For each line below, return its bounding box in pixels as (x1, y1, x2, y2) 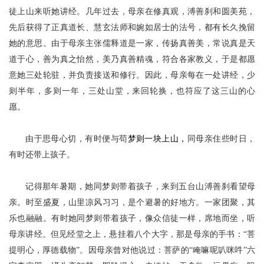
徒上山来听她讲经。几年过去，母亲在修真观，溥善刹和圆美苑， (9, 7, 255, 16)
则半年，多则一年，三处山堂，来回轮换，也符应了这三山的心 (9, 87, 255, 95)
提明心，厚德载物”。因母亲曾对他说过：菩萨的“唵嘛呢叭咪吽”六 (9, 246, 255, 255)
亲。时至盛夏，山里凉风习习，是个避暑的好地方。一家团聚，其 (9, 198, 255, 207)
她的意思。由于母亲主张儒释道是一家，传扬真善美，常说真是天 (9, 39, 255, 48)
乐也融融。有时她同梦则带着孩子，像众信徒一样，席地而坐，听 (9, 214, 255, 223)
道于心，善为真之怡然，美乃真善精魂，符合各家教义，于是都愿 (9, 55, 255, 64)
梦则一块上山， (127, 134, 187, 143)
